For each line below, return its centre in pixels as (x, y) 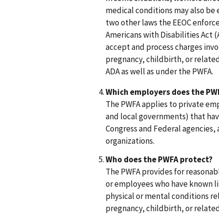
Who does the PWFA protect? (159, 159)
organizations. (130, 141)
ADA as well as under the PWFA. (159, 72)
